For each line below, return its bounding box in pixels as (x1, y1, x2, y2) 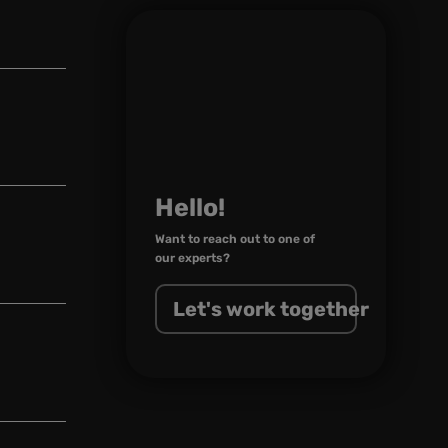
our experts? (155, 250, 230, 265)
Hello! (155, 192, 225, 222)
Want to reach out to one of (155, 231, 315, 246)
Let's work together (173, 296, 369, 321)
